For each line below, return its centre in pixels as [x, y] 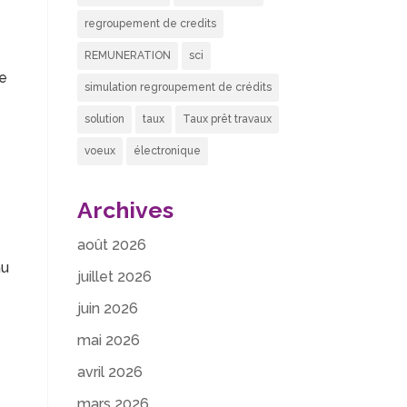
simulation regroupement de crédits [178, 87]
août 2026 [111, 245]
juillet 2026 [114, 277]
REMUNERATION [127, 55]
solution [104, 119]
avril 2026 [109, 372]
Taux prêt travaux [227, 119]
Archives [125, 210]
